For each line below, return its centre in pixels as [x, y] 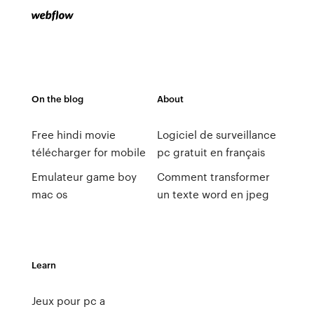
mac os [49, 194]
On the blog [57, 98]
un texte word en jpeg [213, 194]
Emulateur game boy [84, 177]
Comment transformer [213, 177]
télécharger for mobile [88, 152]
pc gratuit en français [211, 152]
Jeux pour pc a [68, 301]
